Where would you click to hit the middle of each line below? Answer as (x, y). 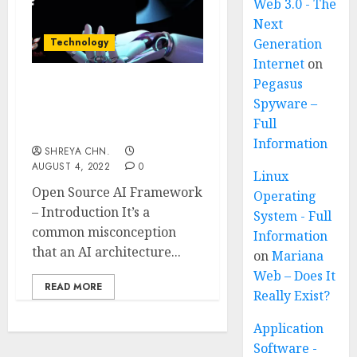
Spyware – (286, 104)
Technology (79, 42)
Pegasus (279, 84)
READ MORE (73, 287)
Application (289, 328)
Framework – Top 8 (95, 113)
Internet (279, 64)
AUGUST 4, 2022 (71, 167)
